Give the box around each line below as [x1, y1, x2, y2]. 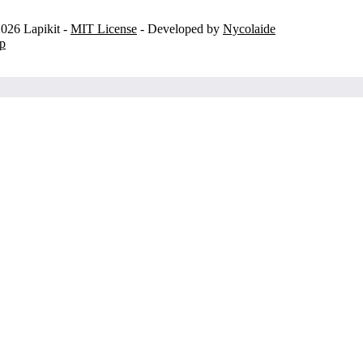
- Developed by [137, 21, 223, 36]
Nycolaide [223, 21, 275, 36]
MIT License [70, 21, 137, 36]
